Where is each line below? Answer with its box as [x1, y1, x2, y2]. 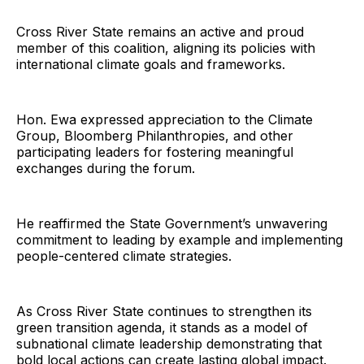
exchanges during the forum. [16, 159, 195, 176]
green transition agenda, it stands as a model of [16, 318, 308, 336]
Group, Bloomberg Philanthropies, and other [16, 127, 293, 144]
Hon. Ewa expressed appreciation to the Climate [16, 110, 313, 128]
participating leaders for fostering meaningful [16, 143, 293, 160]
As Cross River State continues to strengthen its [16, 302, 312, 319]
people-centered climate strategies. [16, 247, 232, 264]
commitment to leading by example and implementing [16, 231, 343, 248]
